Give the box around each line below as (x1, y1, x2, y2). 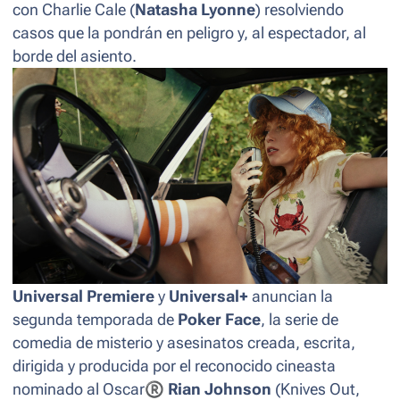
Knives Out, (280, 379, 360, 398)
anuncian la (248, 287, 333, 305)
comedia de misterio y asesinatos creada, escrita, (12, 333, 355, 352)
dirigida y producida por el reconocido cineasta (12, 356, 336, 375)
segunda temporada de (12, 310, 178, 329)
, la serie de (261, 310, 338, 329)
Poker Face (178, 310, 261, 329)
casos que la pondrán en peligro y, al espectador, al (12, 23, 366, 42)
